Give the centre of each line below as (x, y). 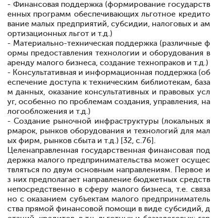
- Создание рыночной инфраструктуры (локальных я (109, 121)
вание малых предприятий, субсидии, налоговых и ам (109, 24)
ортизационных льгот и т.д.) (60, 34)
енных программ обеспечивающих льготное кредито (109, 14)
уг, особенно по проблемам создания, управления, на (109, 102)
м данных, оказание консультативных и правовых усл (109, 92)
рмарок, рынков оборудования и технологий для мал (109, 131)
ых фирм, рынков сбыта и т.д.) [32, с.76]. (82, 141)
